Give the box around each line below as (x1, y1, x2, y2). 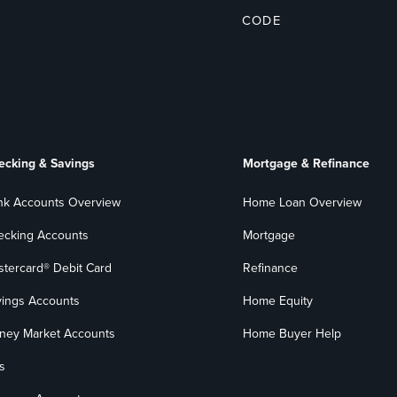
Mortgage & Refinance (242, 153, 370, 173)
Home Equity (242, 291, 313, 310)
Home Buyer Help (242, 323, 341, 343)
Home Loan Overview (242, 192, 362, 212)
